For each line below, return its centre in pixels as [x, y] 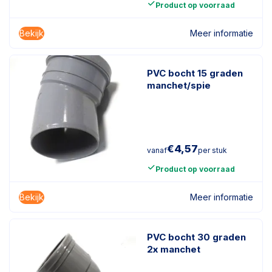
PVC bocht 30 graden [196, 237]
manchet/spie [179, 85]
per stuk [212, 150]
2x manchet [174, 249]
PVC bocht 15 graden [195, 73]
